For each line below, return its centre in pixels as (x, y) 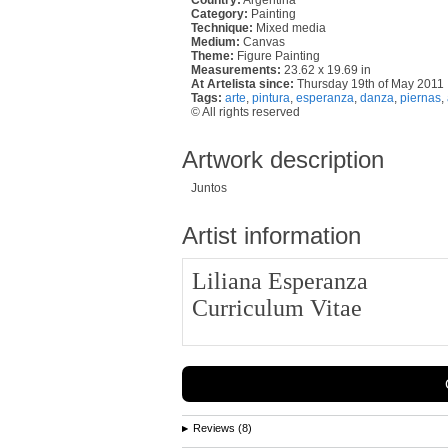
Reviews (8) (222, 427)
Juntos (209, 187)
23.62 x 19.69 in (326, 69)
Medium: (215, 41)
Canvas (262, 41)
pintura (271, 97)
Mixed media (289, 27)
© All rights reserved (245, 111)
